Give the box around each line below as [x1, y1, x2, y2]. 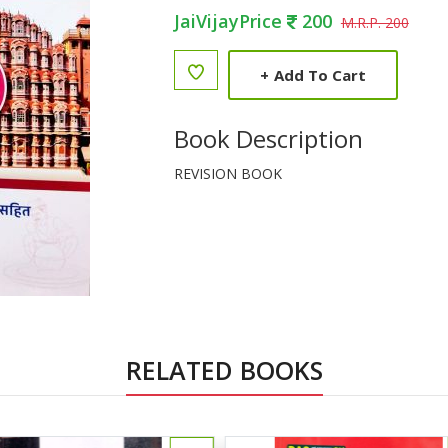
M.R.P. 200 [340, 13, 409, 32]
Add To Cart [274, 64, 366, 85]
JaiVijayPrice [174, 9, 287, 33]
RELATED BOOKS [125, 353, 323, 387]
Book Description [174, 122, 363, 155]
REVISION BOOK [174, 164, 282, 183]
